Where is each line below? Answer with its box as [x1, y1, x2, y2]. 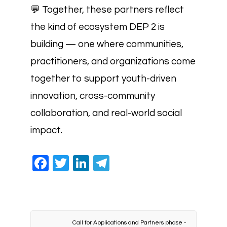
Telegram [109, 155, 178, 171]
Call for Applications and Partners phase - [72, 219, 186, 226]
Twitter [69, 155, 119, 171]
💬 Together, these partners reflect [30, 5, 184, 15]
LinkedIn [89, 155, 150, 171]
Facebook [49, 155, 122, 171]
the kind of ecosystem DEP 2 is [30, 22, 165, 32]
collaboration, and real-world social [30, 108, 182, 118]
